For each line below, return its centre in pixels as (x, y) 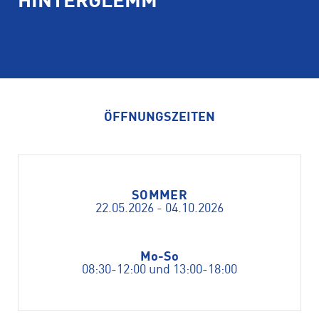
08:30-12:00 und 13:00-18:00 (159, 270)
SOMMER (159, 196)
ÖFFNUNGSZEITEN (159, 117)
